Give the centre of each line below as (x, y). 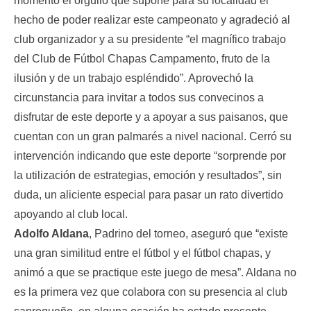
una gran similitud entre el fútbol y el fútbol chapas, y (142, 253)
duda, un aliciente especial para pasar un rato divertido (149, 195)
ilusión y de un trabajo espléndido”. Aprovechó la (134, 78)
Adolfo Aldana (51, 234)
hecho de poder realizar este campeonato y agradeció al (152, 20)
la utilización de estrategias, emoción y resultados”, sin (148, 175)
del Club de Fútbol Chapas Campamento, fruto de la (142, 59)
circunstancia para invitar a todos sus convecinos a (139, 98)
